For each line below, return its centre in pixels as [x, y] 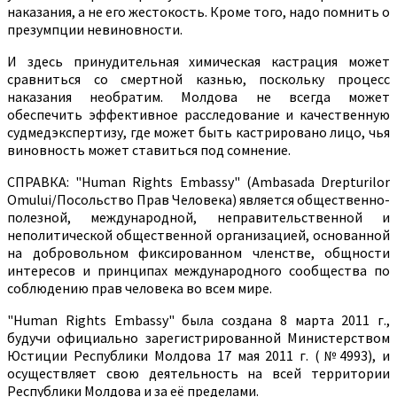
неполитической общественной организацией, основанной [198, 235]
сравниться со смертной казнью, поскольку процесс [198, 79]
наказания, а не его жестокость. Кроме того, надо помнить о [198, 12]
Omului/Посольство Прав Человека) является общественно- [198, 200]
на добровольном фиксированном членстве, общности [198, 253]
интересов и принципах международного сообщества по [198, 271]
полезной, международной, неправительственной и [198, 218]
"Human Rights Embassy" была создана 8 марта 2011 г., [198, 320]
